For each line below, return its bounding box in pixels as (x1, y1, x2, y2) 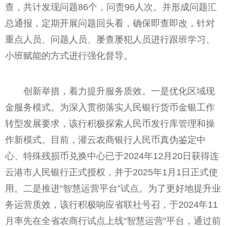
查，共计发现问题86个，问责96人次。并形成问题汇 (5, 2, 217, 13)
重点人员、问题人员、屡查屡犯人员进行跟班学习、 (5, 34, 215, 45)
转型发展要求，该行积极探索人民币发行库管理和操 (5, 119, 215, 129)
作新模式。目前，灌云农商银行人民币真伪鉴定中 (5, 135, 206, 145)
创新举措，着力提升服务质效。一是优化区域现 (23, 86, 215, 97)
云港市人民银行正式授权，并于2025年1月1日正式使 (5, 167, 218, 178)
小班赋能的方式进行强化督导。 (5, 51, 133, 61)
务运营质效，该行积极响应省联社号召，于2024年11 (5, 200, 218, 210)
